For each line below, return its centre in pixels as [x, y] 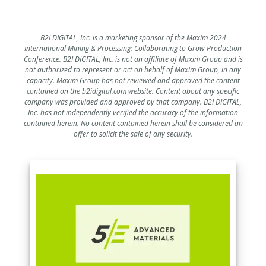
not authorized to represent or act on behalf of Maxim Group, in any [133, 70]
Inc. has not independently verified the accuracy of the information [133, 113]
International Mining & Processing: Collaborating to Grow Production [133, 49]
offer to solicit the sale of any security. [133, 134]
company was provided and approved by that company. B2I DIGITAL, [133, 102]
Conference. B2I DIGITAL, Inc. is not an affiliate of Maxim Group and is [133, 59]
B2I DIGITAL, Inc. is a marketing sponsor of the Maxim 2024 [133, 38]
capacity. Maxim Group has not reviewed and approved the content [133, 81]
